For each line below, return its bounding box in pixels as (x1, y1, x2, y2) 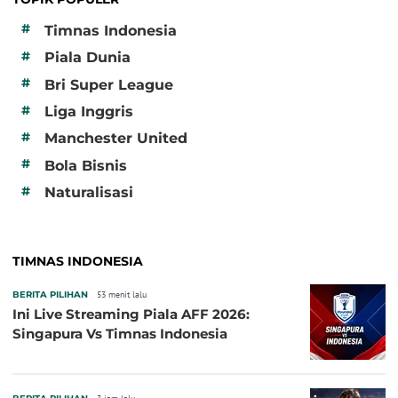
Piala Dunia (44, 49, 131, 67)
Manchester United (44, 130, 187, 147)
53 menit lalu (97, 289, 147, 301)
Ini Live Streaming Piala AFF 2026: (12, 306, 250, 323)
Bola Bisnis (44, 156, 127, 174)
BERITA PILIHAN (12, 289, 88, 301)
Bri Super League (44, 76, 173, 93)
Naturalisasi (44, 184, 133, 202)
